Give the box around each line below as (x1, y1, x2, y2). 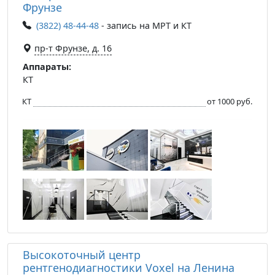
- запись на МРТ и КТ (99, 19, 192, 31)
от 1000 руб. (207, 95, 252, 107)
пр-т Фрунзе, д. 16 (34, 42, 112, 54)
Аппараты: (23, 60, 71, 72)
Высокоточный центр (23, 247, 141, 262)
